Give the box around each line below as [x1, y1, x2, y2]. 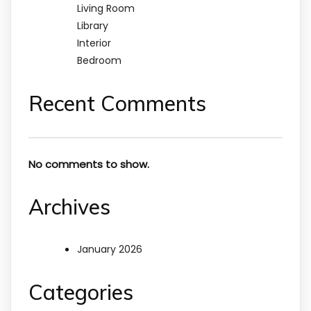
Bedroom [77, 53, 121, 68]
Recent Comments [28, 90, 206, 117]
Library [77, 19, 108, 33]
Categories [28, 279, 133, 306]
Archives [28, 194, 110, 221]
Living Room [77, 1, 135, 16]
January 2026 [77, 242, 142, 257]
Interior [77, 36, 111, 51]
